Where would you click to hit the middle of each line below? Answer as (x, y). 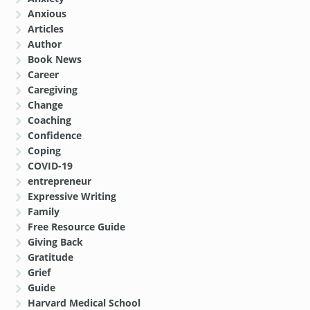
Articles (46, 29)
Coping (45, 151)
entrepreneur (60, 181)
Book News (55, 60)
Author (45, 44)
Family (44, 212)
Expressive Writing (72, 197)
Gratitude (51, 257)
